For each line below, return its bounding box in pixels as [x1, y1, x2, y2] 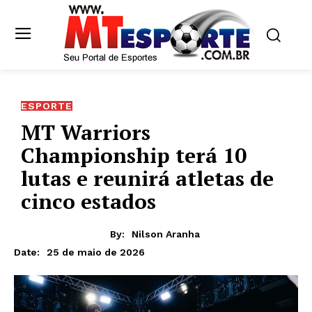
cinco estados [21, 187, 156, 215]
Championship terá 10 [21, 141, 247, 169]
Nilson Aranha [132, 228, 200, 240]
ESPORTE [21, 100, 72, 111]
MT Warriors [21, 118, 150, 146]
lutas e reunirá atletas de [21, 164, 274, 192]
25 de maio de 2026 [47, 246, 145, 258]
